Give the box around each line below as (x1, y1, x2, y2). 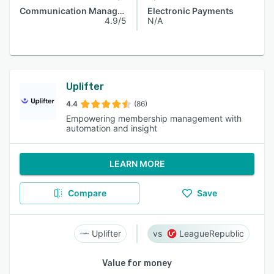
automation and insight (66, 123, 157, 133)
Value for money (102, 258, 172, 268)
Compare (67, 188, 106, 198)
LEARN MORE (109, 158, 165, 169)
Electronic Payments (147, 6, 234, 16)
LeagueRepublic (179, 228, 244, 239)
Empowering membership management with (66, 113, 242, 124)
